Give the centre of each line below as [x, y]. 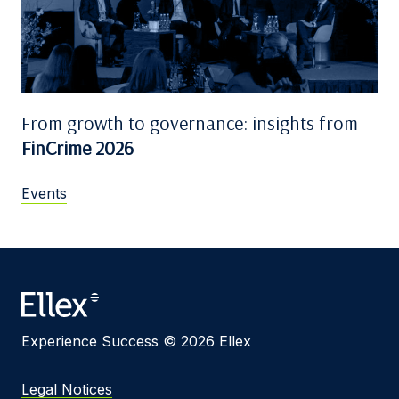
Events [44, 193]
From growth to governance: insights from [190, 122]
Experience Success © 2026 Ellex [136, 341]
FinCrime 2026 [77, 147]
